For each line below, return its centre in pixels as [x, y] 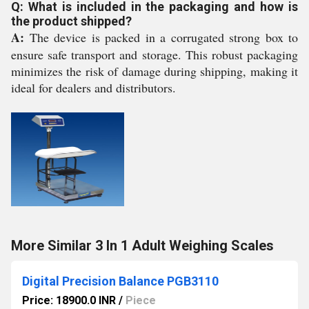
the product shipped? [71, 21]
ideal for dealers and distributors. [93, 88]
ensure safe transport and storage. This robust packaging [154, 55]
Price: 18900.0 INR [69, 301]
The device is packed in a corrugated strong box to [161, 38]
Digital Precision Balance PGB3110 [120, 281]
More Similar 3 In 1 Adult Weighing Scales [142, 246]
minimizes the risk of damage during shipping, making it [154, 71]
